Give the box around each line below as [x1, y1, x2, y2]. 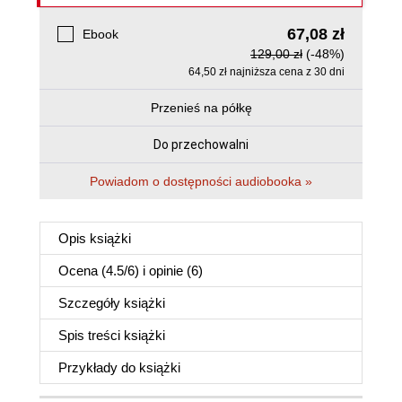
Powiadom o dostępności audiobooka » [90, 174, 312, 188]
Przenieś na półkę [150, 100, 252, 115]
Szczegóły [58, 295, 124, 310]
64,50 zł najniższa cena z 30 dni [188, 66, 345, 78]
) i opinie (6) [135, 263, 203, 278]
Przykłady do [58, 360, 139, 375]
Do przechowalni [153, 137, 249, 152]
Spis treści [58, 328, 124, 343]
